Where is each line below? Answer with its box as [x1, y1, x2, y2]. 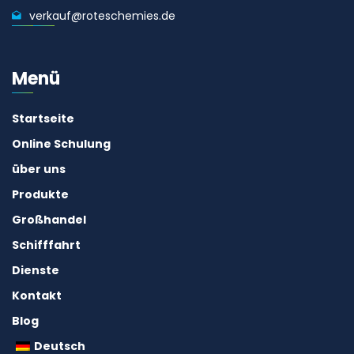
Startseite [12, 111, 74, 127]
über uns [12, 161, 66, 178]
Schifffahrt [12, 237, 81, 254]
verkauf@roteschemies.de [29, 8, 175, 24]
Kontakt [12, 288, 62, 304]
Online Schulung [12, 136, 111, 153]
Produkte [12, 186, 69, 203]
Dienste [12, 262, 59, 279]
